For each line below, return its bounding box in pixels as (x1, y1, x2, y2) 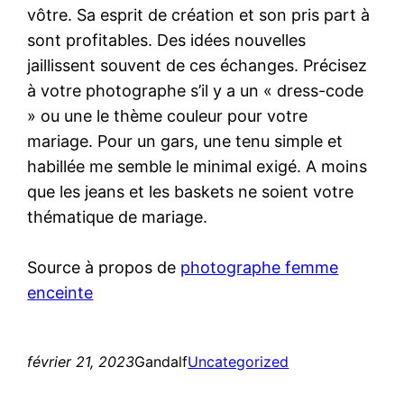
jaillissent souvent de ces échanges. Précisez (27, 55, 368, 75)
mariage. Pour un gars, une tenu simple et (27, 131, 344, 151)
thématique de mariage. (27, 207, 208, 226)
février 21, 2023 (27, 352, 135, 371)
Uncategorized (188, 352, 289, 371)
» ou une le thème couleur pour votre (27, 106, 308, 125)
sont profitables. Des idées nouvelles (27, 30, 307, 50)
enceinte (27, 282, 94, 302)
